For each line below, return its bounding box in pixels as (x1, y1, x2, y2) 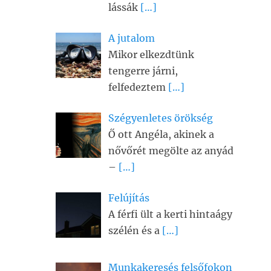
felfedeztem (108, 80, 168, 93)
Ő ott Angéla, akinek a (108, 128, 214, 140)
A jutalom (108, 31, 155, 44)
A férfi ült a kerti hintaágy (108, 207, 232, 220)
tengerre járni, (108, 64, 178, 77)
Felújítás (108, 191, 149, 204)
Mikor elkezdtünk (108, 48, 194, 60)
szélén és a (108, 224, 162, 237)
